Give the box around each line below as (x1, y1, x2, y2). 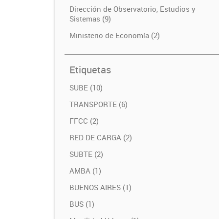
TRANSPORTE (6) (69, 99, 128, 109)
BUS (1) (69, 199, 94, 209)
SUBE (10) (69, 83, 103, 92)
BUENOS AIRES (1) (69, 182, 131, 192)
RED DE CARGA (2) (69, 132, 132, 142)
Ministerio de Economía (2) (69, 30, 160, 40)
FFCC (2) (69, 116, 99, 126)
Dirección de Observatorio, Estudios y (69, 4, 196, 14)
